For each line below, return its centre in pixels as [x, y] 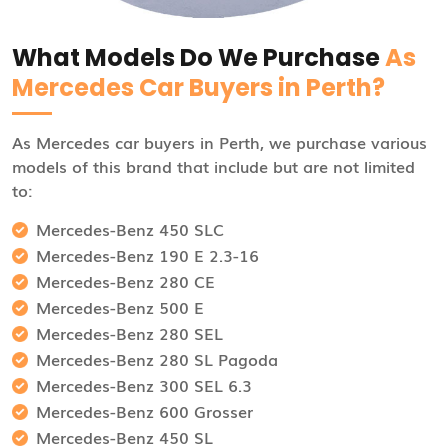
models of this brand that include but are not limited [213, 166]
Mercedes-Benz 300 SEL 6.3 [144, 385]
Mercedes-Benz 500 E [120, 307]
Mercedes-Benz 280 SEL [129, 333]
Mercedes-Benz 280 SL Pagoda [157, 359]
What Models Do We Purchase [198, 58]
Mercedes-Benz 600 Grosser [144, 411]
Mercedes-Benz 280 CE [125, 281]
